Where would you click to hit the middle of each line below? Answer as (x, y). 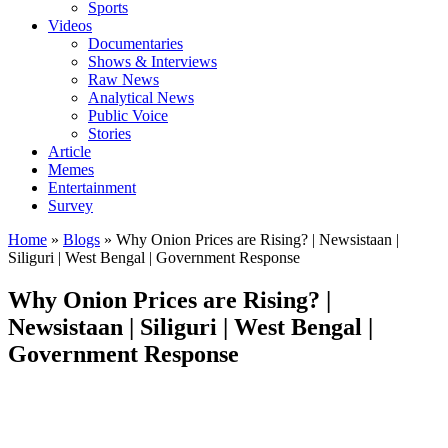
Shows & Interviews (152, 62)
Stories (109, 134)
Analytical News (141, 98)
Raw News (123, 80)
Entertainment (92, 188)
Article (69, 152)
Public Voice (128, 116)
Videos (70, 26)
